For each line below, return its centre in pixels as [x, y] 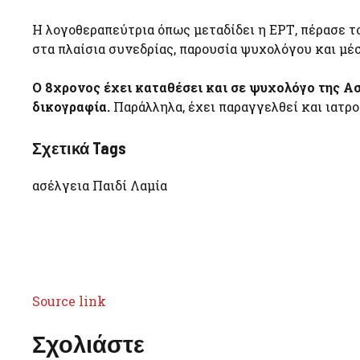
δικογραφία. [71, 106]
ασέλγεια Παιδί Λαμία [100, 185]
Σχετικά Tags [79, 147]
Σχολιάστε [88, 343]
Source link [69, 301]
